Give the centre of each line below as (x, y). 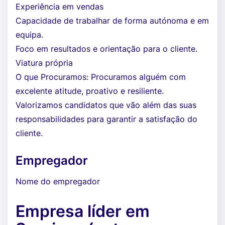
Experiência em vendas (60, 7)
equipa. (29, 35)
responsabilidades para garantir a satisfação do (106, 119)
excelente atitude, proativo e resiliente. (90, 91)
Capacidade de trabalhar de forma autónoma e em (112, 21)
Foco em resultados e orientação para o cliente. (106, 49)
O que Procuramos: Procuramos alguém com (101, 77)
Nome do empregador (58, 181)
